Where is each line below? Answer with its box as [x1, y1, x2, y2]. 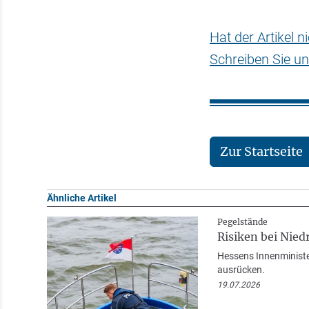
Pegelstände [217, 216, 268, 227]
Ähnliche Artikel [46, 192, 117, 203]
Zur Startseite [220, 143, 303, 159]
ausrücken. [217, 263, 265, 275]
